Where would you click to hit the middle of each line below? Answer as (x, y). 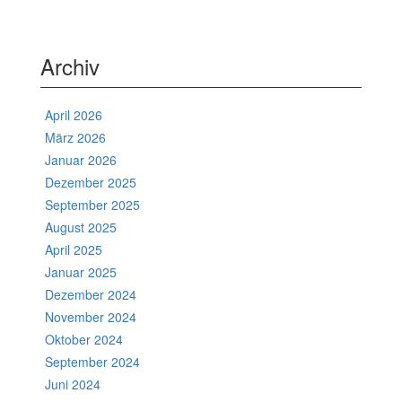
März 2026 (75, 137)
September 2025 (92, 204)
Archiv (70, 66)
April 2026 (74, 114)
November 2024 (91, 316)
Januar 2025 (81, 271)
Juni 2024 (73, 384)
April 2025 (74, 249)
